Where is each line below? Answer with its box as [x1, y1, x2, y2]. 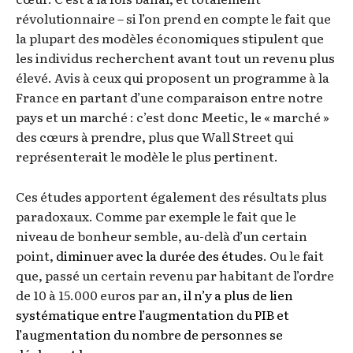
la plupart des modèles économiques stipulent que [16, 28, 324, 48]
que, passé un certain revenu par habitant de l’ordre [16, 266, 334, 285]
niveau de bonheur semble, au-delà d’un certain [16, 226, 307, 246]
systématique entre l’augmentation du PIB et [16, 305, 289, 325]
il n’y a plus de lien [184, 285, 293, 305]
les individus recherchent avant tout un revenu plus [16, 48, 335, 68]
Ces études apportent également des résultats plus [16, 187, 327, 206]
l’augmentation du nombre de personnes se [16, 325, 283, 344]
